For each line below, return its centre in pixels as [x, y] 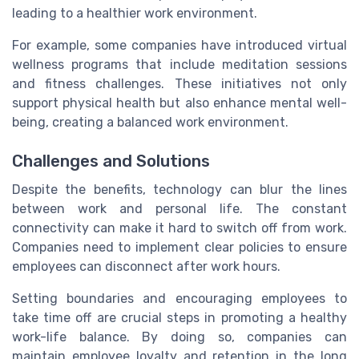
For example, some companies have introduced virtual [179, 46]
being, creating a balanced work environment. [150, 123]
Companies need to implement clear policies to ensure [179, 248]
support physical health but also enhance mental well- [179, 103]
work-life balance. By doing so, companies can [179, 337]
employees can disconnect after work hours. [146, 267]
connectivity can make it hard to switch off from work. [179, 228]
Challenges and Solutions [111, 161]
